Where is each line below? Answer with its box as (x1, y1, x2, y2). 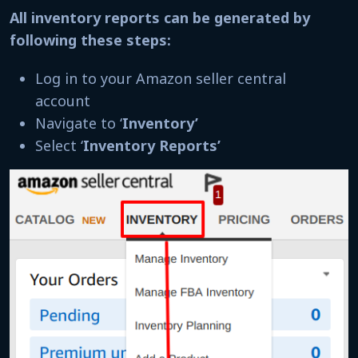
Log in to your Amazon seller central (35, 68, 286, 88)
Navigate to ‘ (35, 113, 122, 133)
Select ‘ (35, 135, 83, 155)
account (35, 90, 94, 110)
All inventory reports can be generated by (10, 7, 310, 27)
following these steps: (10, 30, 175, 50)
